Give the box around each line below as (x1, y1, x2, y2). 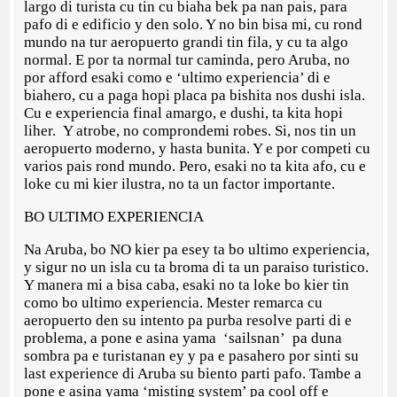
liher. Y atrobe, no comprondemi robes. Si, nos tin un (24, 122, 357, 140)
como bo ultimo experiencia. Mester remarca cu (24, 294, 323, 312)
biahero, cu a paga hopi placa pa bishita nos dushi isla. (24, 87, 366, 105)
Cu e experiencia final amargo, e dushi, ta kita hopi (24, 105, 344, 122)
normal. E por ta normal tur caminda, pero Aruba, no (24, 51, 351, 69)
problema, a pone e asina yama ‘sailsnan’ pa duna (24, 330, 343, 347)
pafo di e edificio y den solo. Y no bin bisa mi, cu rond (24, 16, 363, 34)
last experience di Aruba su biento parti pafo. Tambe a (24, 365, 362, 383)
